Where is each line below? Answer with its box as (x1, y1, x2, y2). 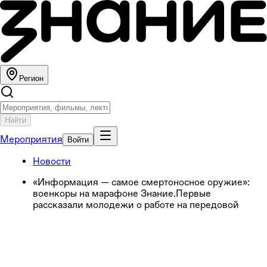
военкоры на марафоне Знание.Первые (33, 187, 211, 199)
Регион (19, 73, 44, 83)
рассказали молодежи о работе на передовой (33, 198, 239, 210)
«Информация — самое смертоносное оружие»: (33, 176, 250, 188)
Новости (33, 155, 71, 167)
